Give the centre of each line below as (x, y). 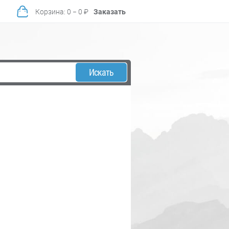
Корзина (50, 12)
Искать (101, 72)
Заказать (110, 12)
